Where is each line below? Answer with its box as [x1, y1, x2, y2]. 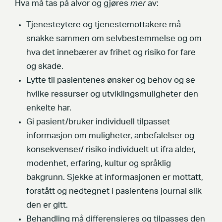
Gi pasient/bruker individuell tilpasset [26, 117, 170, 126]
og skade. [26, 62, 63, 70]
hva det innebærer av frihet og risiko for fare [26, 48, 196, 56]
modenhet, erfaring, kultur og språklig [26, 159, 171, 167]
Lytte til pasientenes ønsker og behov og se [26, 76, 195, 84]
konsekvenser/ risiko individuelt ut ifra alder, [26, 145, 196, 154]
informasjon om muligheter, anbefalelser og [26, 131, 194, 140]
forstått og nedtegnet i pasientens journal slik [26, 187, 202, 195]
